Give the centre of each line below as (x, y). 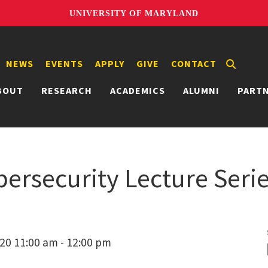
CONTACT (194, 63)
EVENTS (64, 63)
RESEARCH (67, 90)
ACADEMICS (138, 90)
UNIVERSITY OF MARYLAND (134, 13)
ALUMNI (201, 90)
